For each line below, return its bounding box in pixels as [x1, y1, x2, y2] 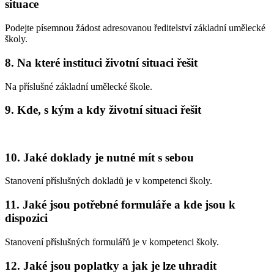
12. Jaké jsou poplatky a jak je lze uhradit [5, 259, 217, 272]
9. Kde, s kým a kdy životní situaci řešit [5, 103, 201, 117]
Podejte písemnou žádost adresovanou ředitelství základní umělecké [5, 23, 265, 34]
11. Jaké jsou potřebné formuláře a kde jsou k [5, 198, 235, 212]
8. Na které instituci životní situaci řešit [5, 56, 198, 69]
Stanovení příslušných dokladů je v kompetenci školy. [5, 176, 212, 187]
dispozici [5, 212, 48, 225]
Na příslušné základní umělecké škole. [5, 81, 152, 92]
